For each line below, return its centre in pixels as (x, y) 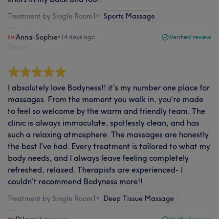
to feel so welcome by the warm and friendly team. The (107, 111)
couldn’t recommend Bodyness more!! (75, 181)
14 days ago (78, 37)
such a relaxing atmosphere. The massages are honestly (108, 134)
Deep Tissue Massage (139, 198)
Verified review (190, 37)
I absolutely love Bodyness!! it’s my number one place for (109, 88)
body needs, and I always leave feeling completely (98, 158)
